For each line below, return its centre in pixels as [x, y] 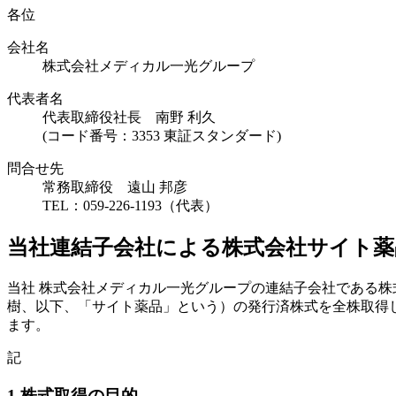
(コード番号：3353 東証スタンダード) [162, 136]
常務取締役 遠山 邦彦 [115, 187]
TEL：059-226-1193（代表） [130, 206]
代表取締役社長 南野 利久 [129, 118]
